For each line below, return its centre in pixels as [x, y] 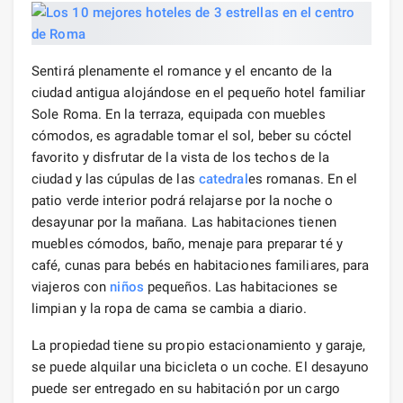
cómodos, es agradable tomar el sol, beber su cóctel [192, 135]
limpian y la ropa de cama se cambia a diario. [170, 308]
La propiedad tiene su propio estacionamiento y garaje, [199, 345]
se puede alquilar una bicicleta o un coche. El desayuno [201, 367]
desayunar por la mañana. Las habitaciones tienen [184, 222]
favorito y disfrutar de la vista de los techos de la [181, 157]
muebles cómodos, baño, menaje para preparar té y [187, 243]
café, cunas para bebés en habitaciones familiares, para [201, 265]
